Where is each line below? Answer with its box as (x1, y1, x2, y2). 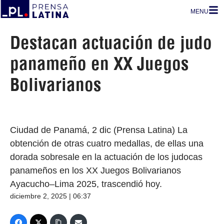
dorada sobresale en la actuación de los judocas (10, 152, 202, 162)
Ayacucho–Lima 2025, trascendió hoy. (10, 179, 162, 189)
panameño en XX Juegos (10, 52, 189, 74)
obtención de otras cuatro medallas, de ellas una (10, 138, 203, 148)
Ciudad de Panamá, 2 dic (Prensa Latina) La (10, 125, 187, 135)
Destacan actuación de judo (10, 31, 212, 53)
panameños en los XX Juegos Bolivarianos (10, 165, 181, 175)
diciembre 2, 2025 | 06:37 (10, 192, 91, 200)
